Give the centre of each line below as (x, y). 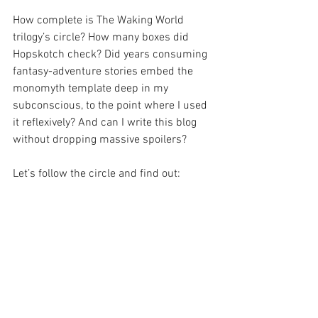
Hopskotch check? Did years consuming (111, 54)
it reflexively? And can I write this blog (106, 122)
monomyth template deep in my (92, 88)
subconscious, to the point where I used (111, 105)
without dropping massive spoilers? (100, 139)
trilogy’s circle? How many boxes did (102, 37)
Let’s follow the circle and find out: (97, 174)
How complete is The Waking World (100, 20)
